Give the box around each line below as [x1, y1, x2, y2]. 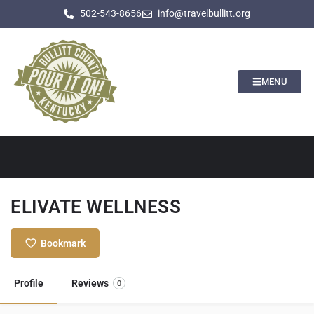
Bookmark [41, 237, 86, 249]
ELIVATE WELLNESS [11, 196, 181, 217]
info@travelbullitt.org [158, 8, 250, 20]
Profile [14, 277, 43, 289]
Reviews [71, 277, 109, 289]
